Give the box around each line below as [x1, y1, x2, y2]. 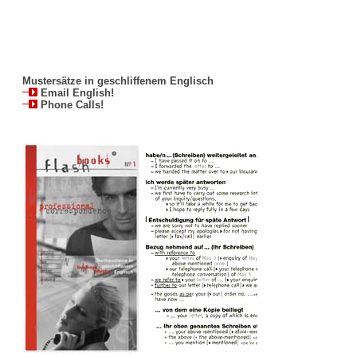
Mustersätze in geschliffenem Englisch [22, 75, 214, 87]
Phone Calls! [37, 99, 104, 111]
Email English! [37, 87, 114, 99]
